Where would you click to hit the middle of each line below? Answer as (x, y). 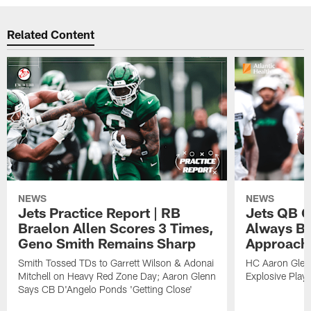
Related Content (51, 34)
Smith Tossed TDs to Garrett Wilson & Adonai (116, 263)
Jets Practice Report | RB (100, 213)
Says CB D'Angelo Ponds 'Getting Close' (106, 289)
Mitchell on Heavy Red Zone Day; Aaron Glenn (117, 276)
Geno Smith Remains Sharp (107, 243)
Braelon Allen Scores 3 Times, (116, 228)
